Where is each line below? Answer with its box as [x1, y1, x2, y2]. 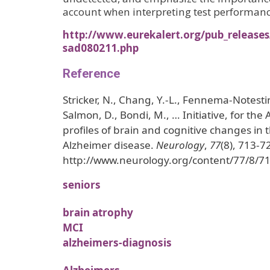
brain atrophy [63, 206, 133, 219]
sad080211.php [63, 41, 139, 55]
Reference [63, 66, 120, 81]
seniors [63, 178, 101, 192]
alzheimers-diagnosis [63, 236, 172, 250]
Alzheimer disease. [63, 138, 156, 152]
